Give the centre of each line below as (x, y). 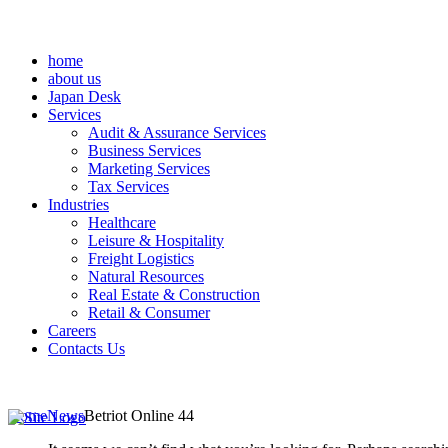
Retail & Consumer (149, 312)
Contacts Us (86, 348)
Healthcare (122, 222)
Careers (72, 330)
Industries (78, 204)
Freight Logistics (141, 258)
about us (74, 78)
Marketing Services (149, 168)
